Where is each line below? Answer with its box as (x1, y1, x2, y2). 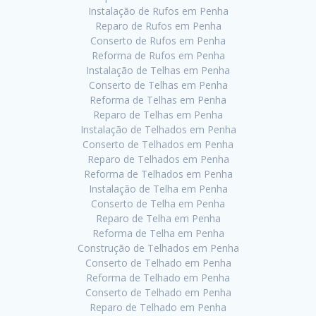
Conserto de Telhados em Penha (83, 138, 233, 152)
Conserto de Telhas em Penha (88, 78, 228, 92)
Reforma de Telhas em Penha (90, 93, 226, 107)
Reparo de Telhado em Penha (90, 300, 226, 315)
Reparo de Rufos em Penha (95, 19, 221, 33)
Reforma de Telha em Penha (92, 226, 224, 241)
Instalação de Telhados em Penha (80, 123, 236, 137)
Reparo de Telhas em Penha (93, 108, 223, 122)
